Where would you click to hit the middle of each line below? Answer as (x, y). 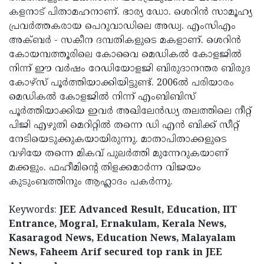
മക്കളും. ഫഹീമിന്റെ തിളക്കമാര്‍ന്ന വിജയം (105, 168)
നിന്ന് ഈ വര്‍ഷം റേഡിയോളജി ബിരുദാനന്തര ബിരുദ (130, 69)
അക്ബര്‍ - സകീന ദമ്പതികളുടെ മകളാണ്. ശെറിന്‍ (125, 40)
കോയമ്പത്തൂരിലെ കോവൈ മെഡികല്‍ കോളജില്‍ (125, 55)
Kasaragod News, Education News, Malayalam (122, 238)
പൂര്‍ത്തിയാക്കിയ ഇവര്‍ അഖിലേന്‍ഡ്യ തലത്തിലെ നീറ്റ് (130, 111)
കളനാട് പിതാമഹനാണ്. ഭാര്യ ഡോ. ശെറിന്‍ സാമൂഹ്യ (131, 12)
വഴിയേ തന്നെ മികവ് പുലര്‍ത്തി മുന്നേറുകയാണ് (118, 154)
